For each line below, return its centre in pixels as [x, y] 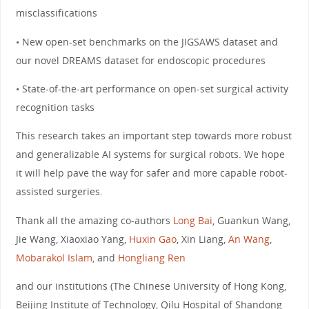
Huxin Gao [152, 239]
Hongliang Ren [151, 257]
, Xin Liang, [202, 239]
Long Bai [192, 220]
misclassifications [58, 13]
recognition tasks [55, 107]
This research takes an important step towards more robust [153, 136]
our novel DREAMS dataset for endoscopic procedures [140, 60]
